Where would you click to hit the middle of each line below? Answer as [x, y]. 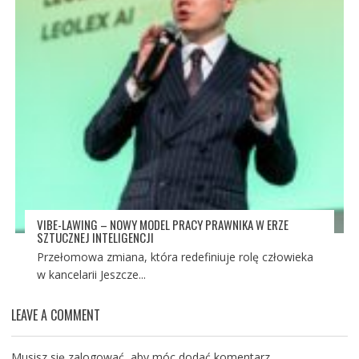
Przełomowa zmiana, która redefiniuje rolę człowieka [175, 257]
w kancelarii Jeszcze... [91, 274]
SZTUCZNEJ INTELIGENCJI [95, 237]
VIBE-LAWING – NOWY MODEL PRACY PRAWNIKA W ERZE [162, 224]
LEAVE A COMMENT [55, 315]
